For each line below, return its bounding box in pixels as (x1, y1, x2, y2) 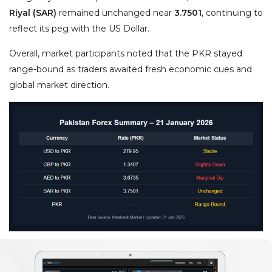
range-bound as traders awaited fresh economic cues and (9, 64, 252, 75)
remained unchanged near (56, 7, 174, 19)
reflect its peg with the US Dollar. (9, 23, 149, 35)
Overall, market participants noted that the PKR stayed (9, 48, 242, 59)
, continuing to (202, 7, 263, 19)
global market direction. (9, 80, 109, 91)
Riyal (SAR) (9, 7, 56, 19)
